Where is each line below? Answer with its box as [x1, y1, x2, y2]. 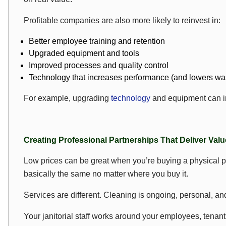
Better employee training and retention [29, 37, 165, 45]
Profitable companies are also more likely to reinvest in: [24, 16, 220, 25]
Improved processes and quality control [29, 61, 168, 70]
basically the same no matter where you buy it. [24, 169, 188, 178]
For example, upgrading [24, 94, 111, 102]
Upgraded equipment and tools [29, 49, 139, 58]
